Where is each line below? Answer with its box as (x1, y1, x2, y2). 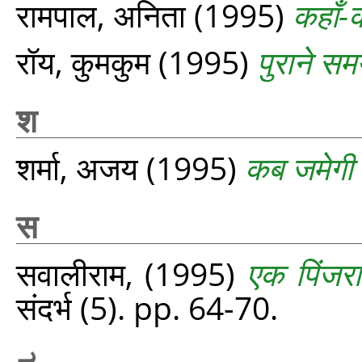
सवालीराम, (16, 252, 145, 295)
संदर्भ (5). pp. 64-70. (16, 286, 278, 329)
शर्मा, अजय (16, 146, 138, 189)
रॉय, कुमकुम (16, 40, 150, 83)
